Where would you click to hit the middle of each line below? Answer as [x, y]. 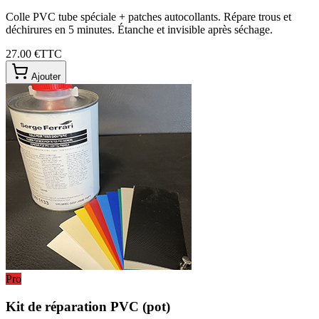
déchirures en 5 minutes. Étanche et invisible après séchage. [139, 30]
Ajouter [45, 77]
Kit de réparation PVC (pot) [88, 307]
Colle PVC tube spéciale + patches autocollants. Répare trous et [148, 17]
